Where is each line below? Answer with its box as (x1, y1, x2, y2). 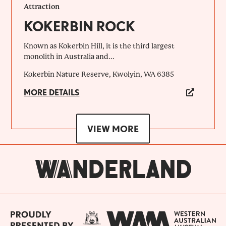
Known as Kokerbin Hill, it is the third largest (24, 41, 175, 50)
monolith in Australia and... (24, 52, 115, 61)
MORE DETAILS (24, 87, 80, 97)
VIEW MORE (87, 123, 139, 134)
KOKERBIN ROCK (24, 18, 136, 34)
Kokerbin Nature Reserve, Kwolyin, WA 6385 (24, 70, 175, 78)
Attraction (24, 2, 60, 11)
